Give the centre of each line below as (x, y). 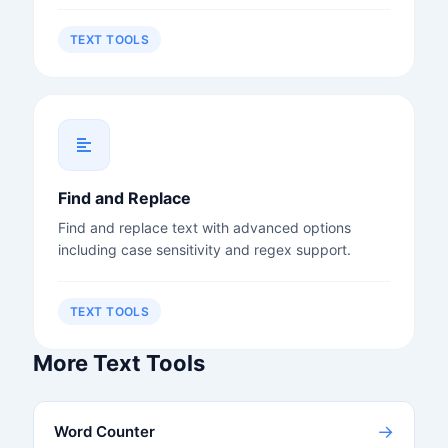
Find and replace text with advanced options (204, 227)
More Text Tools (118, 362)
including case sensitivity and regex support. (204, 249)
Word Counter (104, 431)
